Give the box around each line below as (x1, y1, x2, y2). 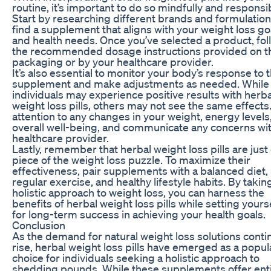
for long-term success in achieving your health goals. (12, 207, 266, 221)
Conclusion (12, 218, 65, 232)
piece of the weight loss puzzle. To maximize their (12, 152, 250, 166)
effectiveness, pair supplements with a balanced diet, (12, 163, 268, 177)
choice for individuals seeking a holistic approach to (12, 250, 260, 264)
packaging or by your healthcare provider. (12, 54, 214, 68)
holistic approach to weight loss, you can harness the (12, 185, 264, 199)
